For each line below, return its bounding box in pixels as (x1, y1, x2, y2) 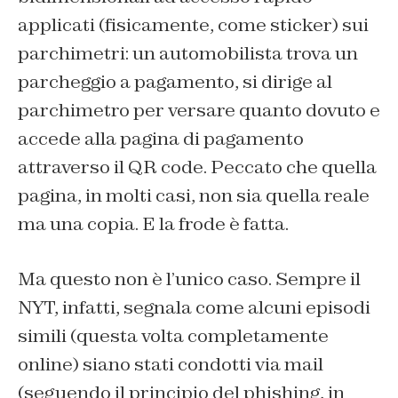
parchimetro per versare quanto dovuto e (18, 99, 380, 123)
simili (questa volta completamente (18, 324, 329, 348)
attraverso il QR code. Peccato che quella (18, 155, 377, 179)
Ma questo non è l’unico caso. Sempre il (18, 267, 361, 291)
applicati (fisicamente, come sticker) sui (18, 13, 369, 37)
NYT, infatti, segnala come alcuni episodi (18, 296, 370, 320)
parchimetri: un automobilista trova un (18, 42, 358, 66)
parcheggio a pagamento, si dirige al (18, 70, 332, 94)
